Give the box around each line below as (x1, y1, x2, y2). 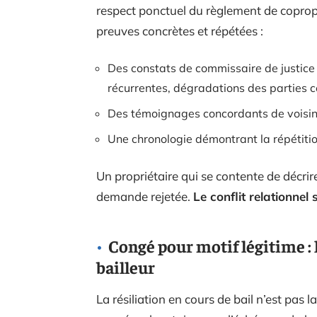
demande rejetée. (96, 189, 193, 204)
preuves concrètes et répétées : (96, 23, 263, 39)
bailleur (96, 256, 155, 278)
